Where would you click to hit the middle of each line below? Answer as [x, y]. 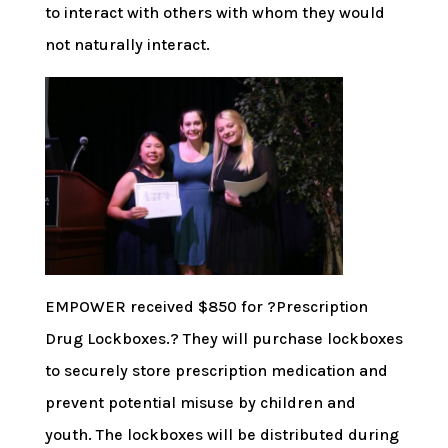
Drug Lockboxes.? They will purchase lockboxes [223, 339]
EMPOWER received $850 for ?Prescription [206, 307]
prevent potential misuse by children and [200, 403]
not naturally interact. [127, 44]
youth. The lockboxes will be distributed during [221, 435]
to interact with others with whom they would [214, 12]
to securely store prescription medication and [216, 371]
